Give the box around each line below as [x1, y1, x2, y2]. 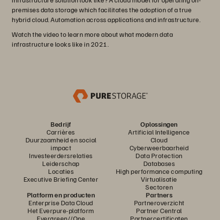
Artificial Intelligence [128, 128, 190, 136]
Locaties [48, 167, 74, 175]
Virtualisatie [141, 175, 177, 183]
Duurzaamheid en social [25, 136, 97, 144]
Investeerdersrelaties [29, 151, 93, 160]
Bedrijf [51, 120, 71, 128]
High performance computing [115, 167, 203, 175]
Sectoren [145, 183, 173, 191]
